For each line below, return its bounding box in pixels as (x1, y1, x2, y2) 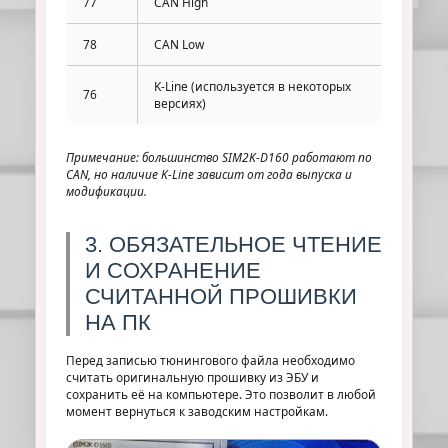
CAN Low (154, 36, 204, 53)
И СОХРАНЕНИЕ (85, 258, 261, 284)
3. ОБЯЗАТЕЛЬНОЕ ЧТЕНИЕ (85, 232, 382, 258)
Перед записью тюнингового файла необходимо (66, 352, 355, 369)
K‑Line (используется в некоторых (154, 78, 351, 95)
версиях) (154, 95, 206, 112)
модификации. (66, 183, 147, 200)
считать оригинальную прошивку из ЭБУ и (66, 369, 319, 386)
